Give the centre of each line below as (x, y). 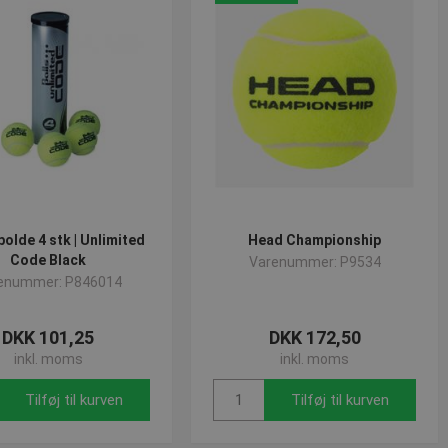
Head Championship (315, 240)
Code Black (48, 260)
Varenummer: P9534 (314, 262)
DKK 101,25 (48, 337)
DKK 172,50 (314, 337)
